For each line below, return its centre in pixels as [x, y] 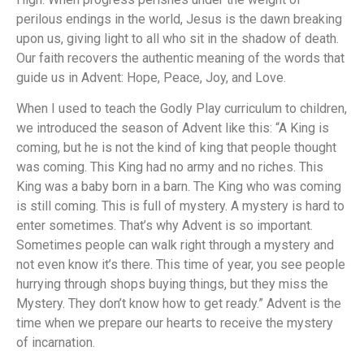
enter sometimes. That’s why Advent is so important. [165, 225]
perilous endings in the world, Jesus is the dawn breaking [179, 19]
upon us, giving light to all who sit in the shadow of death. [178, 38]
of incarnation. [57, 342]
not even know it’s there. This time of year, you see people [181, 264]
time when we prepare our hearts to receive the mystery [175, 323]
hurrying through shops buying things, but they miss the [172, 284]
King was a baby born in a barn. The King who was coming [179, 186]
